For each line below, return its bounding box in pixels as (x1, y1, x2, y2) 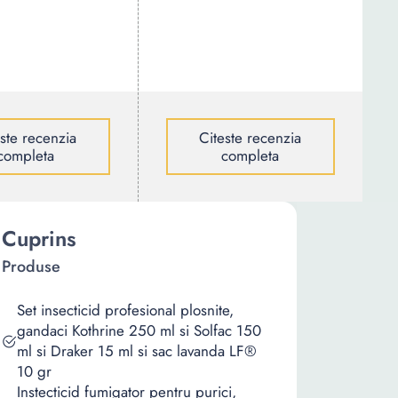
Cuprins (2, 223, 76, 254)
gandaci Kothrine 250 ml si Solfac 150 (17, 320, 261, 341)
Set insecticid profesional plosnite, (17, 299, 234, 321)
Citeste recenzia (199, 127, 302, 148)
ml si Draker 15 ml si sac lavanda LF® (17, 340, 257, 362)
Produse (2, 255, 60, 278)
